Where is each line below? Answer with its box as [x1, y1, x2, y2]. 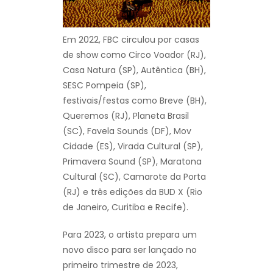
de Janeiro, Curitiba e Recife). [63, 200, 188, 213]
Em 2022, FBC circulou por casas [63, 33, 199, 46]
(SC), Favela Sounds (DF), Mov [63, 124, 191, 137]
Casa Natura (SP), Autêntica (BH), [63, 63, 206, 76]
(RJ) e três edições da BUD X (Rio [63, 185, 202, 198]
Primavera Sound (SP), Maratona [63, 155, 202, 168]
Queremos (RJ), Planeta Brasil [63, 109, 189, 122]
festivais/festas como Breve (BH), [63, 94, 207, 107]
